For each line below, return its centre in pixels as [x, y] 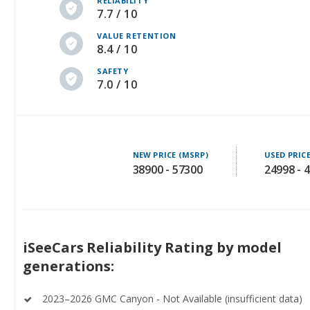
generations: [69, 266]
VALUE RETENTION [137, 36]
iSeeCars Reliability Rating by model [152, 248]
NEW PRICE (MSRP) [170, 155]
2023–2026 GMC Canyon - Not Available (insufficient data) [172, 299]
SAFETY [113, 71]
